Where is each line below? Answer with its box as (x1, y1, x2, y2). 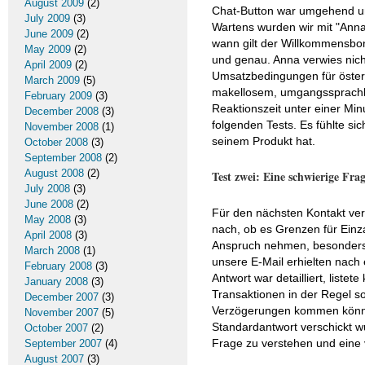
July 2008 (24, 182, 70, 195)
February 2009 (24, 90, 92, 102)
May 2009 (24, 43, 71, 55)
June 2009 (24, 28, 73, 40)
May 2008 (24, 213, 71, 226)
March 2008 (24, 244, 80, 257)
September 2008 (24, 152, 102, 164)
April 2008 (24, 229, 72, 241)
